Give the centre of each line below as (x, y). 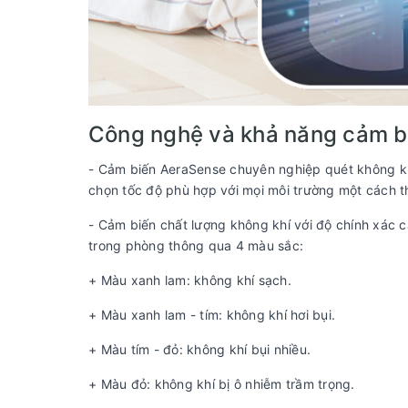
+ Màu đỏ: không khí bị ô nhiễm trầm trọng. (222, 384)
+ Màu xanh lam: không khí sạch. (190, 280)
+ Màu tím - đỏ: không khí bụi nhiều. (199, 350)
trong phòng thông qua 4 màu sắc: (196, 246)
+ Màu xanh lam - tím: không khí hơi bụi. (212, 315)
